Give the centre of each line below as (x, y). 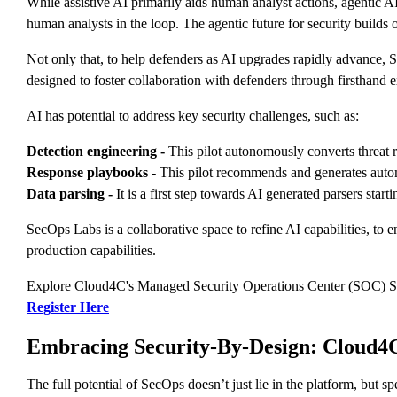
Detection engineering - (96, 151)
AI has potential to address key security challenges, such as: (193, 115)
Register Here (68, 307)
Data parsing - (70, 193)
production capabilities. (91, 250)
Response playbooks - (91, 172)
